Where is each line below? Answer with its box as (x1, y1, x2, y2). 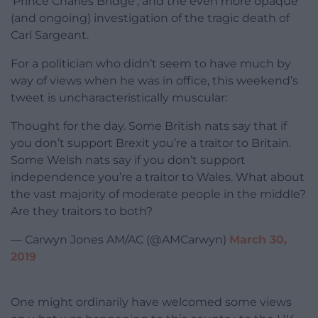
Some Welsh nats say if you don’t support (11, 153, 246, 167)
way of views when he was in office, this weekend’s (11, 73, 298, 87)
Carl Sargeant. (11, 28, 89, 42)
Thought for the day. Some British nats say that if (11, 119, 287, 133)
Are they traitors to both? (11, 204, 153, 218)
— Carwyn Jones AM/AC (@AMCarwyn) (11, 232, 229, 246)
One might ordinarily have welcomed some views (11, 295, 292, 309)
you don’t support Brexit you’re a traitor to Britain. (11, 136, 291, 150)
